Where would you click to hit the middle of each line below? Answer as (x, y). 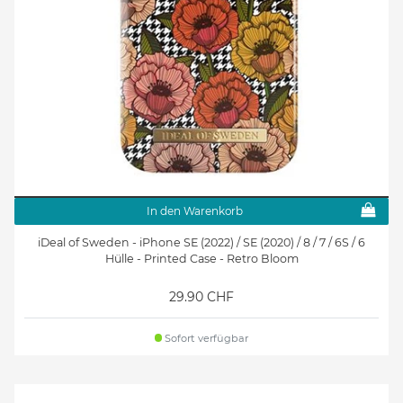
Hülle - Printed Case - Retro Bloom (201, 258)
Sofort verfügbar (206, 338)
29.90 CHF (201, 296)
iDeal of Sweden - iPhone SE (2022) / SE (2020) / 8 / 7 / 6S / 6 (201, 242)
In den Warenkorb (194, 210)
